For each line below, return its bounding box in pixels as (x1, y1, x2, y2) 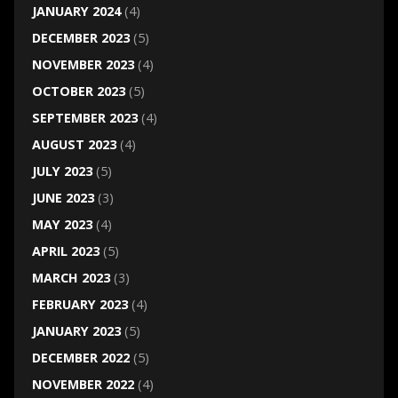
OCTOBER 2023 (31, 83, 125, 100)
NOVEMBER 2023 (31, 56, 134, 74)
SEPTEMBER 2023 (31, 109, 138, 127)
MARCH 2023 (31, 269, 110, 287)
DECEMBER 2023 (31, 29, 130, 47)
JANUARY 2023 (31, 322, 121, 340)
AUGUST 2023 (31, 136, 116, 154)
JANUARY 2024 (31, 3, 121, 20)
